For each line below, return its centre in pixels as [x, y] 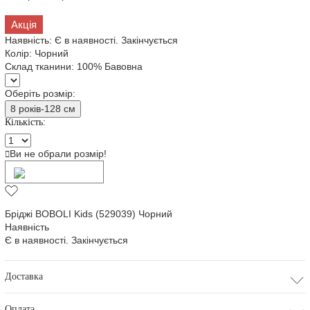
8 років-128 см [43, 109]
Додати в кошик [60, 172]
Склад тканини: [41, 67]
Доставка [24, 277]
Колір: [20, 54]
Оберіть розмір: [40, 94]
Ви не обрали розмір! [58, 154]
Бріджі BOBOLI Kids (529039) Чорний [89, 214]
